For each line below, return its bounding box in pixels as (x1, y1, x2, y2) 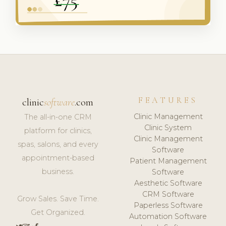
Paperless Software (133, 200, 203, 210)
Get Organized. (30, 208, 85, 217)
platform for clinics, (24, 126, 92, 136)
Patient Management (129, 156, 207, 165)
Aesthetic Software (134, 178, 202, 188)
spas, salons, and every (17, 140, 98, 149)
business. (41, 167, 74, 177)
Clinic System (144, 123, 192, 132)
